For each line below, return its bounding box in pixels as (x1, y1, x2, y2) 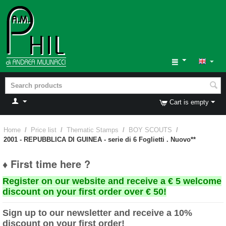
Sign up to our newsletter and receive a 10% (3, 208, 192, 218)
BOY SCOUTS (129, 126, 172, 134)
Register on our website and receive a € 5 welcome (3, 176, 221, 186)
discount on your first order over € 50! (3, 187, 166, 197)
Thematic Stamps (67, 126, 119, 134)
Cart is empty (169, 98, 209, 106)
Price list (31, 126, 56, 134)
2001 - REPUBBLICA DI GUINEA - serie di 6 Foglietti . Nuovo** (4, 136, 196, 143)
